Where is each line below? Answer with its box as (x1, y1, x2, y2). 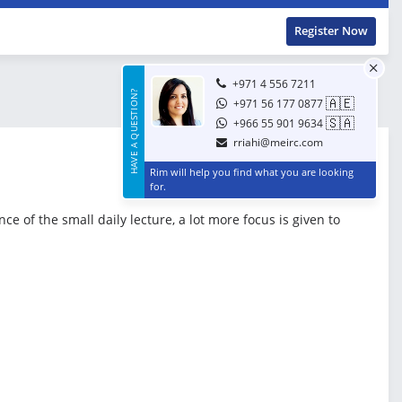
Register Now (294, 22, 368, 39)
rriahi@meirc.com (233, 135, 323, 150)
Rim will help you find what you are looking (150, 165, 354, 179)
